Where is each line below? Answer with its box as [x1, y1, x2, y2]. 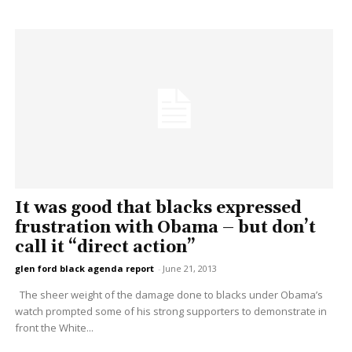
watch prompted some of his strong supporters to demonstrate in [14, 304, 327, 319]
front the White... [14, 321, 93, 335]
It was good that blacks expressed [14, 198, 302, 219]
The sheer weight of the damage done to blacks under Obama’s [14, 288, 323, 302]
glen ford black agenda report [14, 262, 154, 275]
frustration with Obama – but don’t [14, 218, 316, 239]
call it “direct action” [14, 237, 196, 258]
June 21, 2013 [162, 262, 217, 275]
